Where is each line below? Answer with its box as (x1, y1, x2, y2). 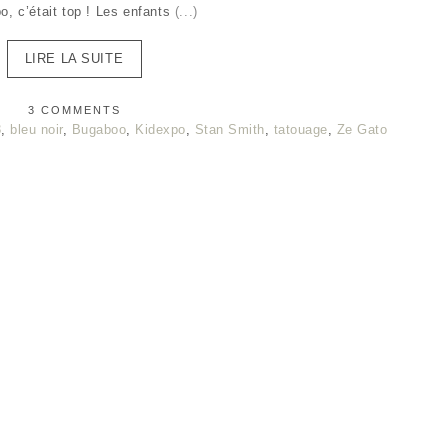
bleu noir (10, 122, 63, 137)
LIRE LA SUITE (24, 51, 124, 66)
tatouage (273, 122, 328, 137)
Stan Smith (194, 122, 265, 137)
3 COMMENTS (27, 104, 121, 116)
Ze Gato (336, 122, 388, 137)
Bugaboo (71, 122, 127, 137)
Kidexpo (135, 122, 186, 137)
